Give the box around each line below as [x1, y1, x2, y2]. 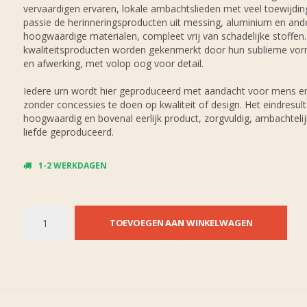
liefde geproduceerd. [23, 125, 114, 138]
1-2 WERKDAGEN [38, 160, 107, 171]
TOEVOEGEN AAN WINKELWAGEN [109, 217, 253, 229]
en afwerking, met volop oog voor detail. [23, 57, 204, 70]
